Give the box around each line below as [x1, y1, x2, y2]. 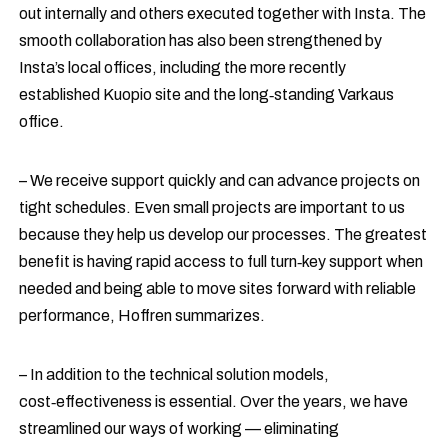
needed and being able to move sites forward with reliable [19, 280, 417, 298]
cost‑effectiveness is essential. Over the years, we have [19, 393, 409, 411]
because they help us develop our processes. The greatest [19, 226, 428, 244]
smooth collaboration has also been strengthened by [19, 32, 383, 50]
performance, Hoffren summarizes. [19, 307, 266, 325]
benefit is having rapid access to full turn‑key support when [19, 253, 424, 271]
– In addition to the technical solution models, [19, 366, 330, 384]
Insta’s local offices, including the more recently [19, 59, 347, 77]
